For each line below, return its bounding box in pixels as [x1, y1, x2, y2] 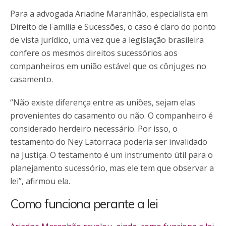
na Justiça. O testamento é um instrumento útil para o [10, 149, 213, 160]
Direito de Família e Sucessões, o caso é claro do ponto [10, 21, 216, 32]
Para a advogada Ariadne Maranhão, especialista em [10, 8, 208, 19]
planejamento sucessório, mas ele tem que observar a [10, 162, 214, 174]
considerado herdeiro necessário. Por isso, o [10, 123, 178, 134]
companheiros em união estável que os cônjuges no [10, 60, 206, 72]
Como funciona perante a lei [10, 195, 158, 211]
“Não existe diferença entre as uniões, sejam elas [10, 96, 195, 108]
